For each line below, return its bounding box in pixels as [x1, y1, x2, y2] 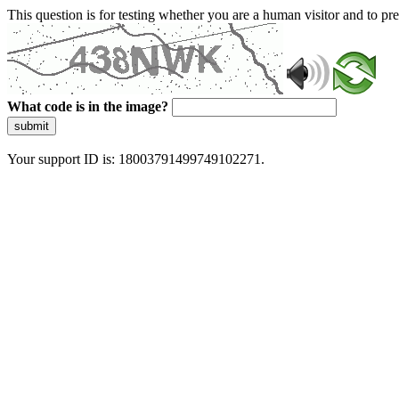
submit [14, 119, 49, 133]
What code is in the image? [7, 99, 168, 114]
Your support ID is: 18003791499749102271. [7, 151, 265, 167]
